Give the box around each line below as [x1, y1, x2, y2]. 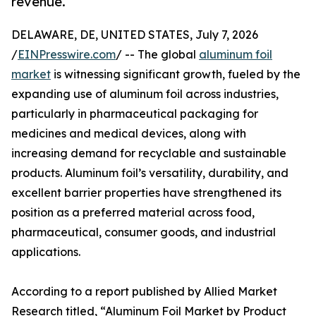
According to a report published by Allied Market [11, 284, 277, 299]
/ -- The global [116, 47, 199, 62]
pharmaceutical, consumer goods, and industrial [11, 225, 276, 240]
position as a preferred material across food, [11, 205, 255, 220]
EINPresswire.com [18, 47, 116, 62]
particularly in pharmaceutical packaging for [11, 107, 258, 121]
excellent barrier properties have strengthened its [11, 186, 281, 200]
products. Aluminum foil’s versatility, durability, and [11, 166, 288, 181]
